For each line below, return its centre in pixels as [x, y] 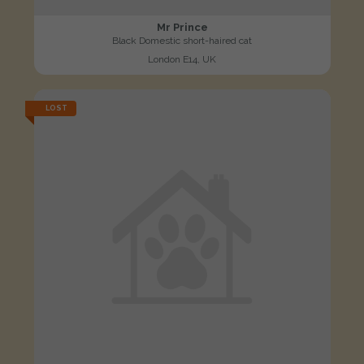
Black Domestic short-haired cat [182, 41]
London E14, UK [182, 60]
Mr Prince [182, 28]
